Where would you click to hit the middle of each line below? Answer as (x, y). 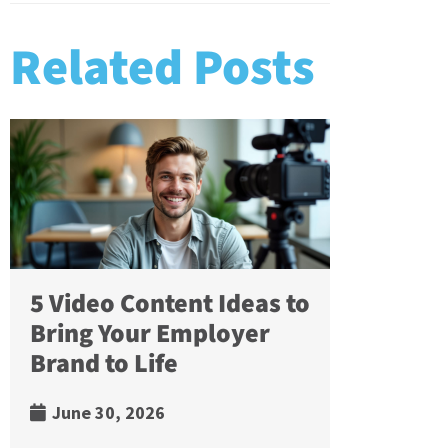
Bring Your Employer (150, 334)
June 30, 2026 (106, 413)
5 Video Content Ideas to (170, 304)
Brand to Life (104, 364)
